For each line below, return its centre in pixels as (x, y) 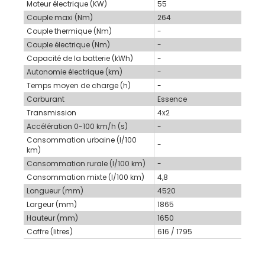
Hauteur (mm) (52, 218)
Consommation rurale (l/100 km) (86, 164)
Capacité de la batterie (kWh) (80, 59)
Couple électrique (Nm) (68, 45)
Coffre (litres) (50, 232)
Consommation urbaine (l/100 (82, 140)
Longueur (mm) (55, 191)
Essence (172, 99)
